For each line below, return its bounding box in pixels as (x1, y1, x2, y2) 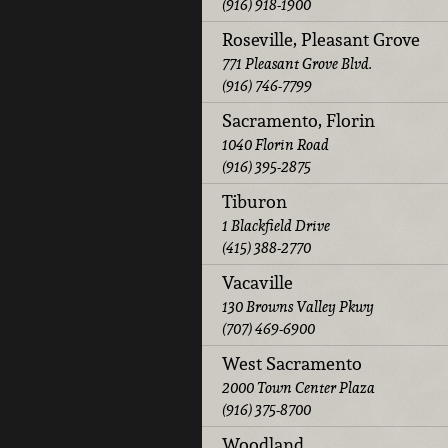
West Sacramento (222, 351, 362, 375)
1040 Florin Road (222, 134, 329, 154)
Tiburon (222, 189, 287, 213)
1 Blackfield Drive (222, 215, 330, 235)
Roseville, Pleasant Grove (222, 27, 420, 51)
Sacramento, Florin (222, 108, 375, 132)
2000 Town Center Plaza (222, 377, 375, 397)
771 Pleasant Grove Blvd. (222, 53, 372, 73)
